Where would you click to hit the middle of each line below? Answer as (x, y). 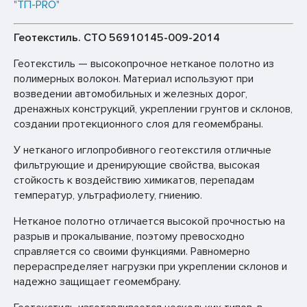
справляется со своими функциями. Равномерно (132, 251)
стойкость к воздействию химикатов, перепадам (134, 180)
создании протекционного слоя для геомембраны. (138, 124)
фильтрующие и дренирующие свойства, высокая (137, 165)
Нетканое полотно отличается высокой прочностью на (149, 221)
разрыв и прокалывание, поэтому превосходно (129, 236)
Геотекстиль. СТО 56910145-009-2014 (117, 38)
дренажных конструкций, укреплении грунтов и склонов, (153, 109)
